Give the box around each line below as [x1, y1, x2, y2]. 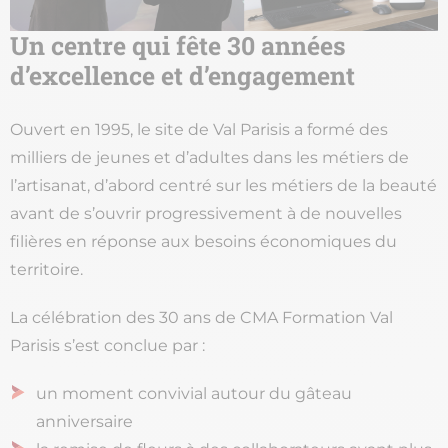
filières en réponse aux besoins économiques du [10, 231, 397, 251]
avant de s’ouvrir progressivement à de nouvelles [10, 203, 402, 223]
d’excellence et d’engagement [10, 58, 355, 92]
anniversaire [36, 411, 133, 431]
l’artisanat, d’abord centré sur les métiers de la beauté [10, 175, 437, 195]
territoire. [10, 259, 83, 279]
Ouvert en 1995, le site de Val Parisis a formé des [10, 119, 388, 139]
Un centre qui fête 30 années [10, 28, 346, 62]
